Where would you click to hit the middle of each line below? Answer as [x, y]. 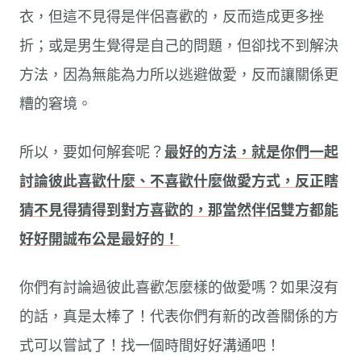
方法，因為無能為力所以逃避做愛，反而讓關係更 [179, 75]
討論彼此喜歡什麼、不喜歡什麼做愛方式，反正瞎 [179, 181]
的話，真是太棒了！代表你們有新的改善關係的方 [179, 316]
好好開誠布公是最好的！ [99, 239]
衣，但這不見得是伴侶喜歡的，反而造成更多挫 [172, 17]
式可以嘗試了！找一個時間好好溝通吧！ [150, 345]
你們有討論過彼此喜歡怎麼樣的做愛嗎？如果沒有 [179, 287]
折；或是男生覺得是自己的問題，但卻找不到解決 [179, 46]
